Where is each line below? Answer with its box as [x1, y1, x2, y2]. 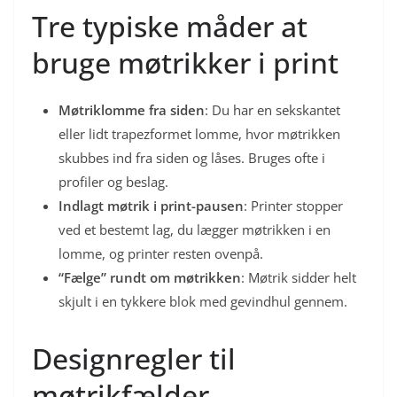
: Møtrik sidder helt [241, 268, 356, 286]
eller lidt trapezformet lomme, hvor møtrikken [58, 124, 340, 143]
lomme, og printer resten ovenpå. [58, 244, 263, 262]
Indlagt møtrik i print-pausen [58, 196, 244, 214]
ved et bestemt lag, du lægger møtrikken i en [58, 220, 331, 238]
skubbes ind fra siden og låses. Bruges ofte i [58, 148, 325, 167]
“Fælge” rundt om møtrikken [58, 268, 241, 286]
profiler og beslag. [58, 172, 168, 191]
